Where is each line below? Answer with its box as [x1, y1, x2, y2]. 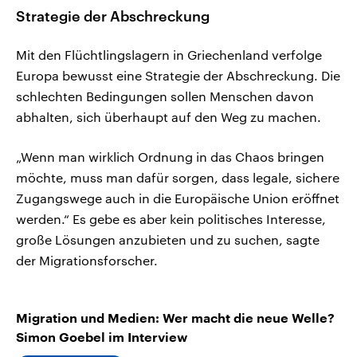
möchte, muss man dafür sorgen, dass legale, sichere [16, 169, 339, 185]
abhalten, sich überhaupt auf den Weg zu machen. [16, 108, 321, 124]
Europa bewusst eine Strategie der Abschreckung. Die [16, 67, 340, 83]
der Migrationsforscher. [16, 252, 158, 268]
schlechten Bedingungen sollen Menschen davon [16, 88, 314, 104]
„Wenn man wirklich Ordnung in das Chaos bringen [16, 148, 324, 164]
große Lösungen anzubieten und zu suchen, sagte [16, 231, 320, 247]
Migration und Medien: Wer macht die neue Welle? [16, 312, 335, 325]
